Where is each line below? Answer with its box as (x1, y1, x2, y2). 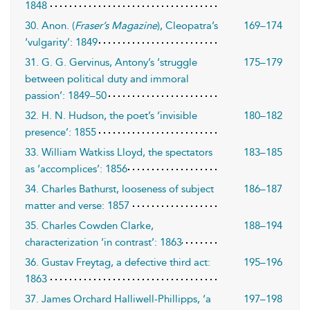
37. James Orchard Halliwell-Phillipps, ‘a (25, 293, 211, 305)
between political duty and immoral (25, 73, 189, 85)
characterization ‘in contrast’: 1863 (25, 236, 182, 248)
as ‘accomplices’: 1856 (25, 163, 127, 175)
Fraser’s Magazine (75, 19, 157, 32)
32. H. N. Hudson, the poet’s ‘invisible (25, 109, 197, 122)
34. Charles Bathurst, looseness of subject (25, 183, 214, 195)
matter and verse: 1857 (25, 199, 129, 212)
